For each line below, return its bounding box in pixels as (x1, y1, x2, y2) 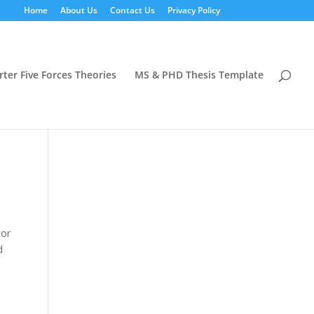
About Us (60, 4, 97, 16)
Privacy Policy (167, 4, 220, 16)
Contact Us (109, 4, 155, 16)
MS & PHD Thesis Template (135, 68, 264, 81)
